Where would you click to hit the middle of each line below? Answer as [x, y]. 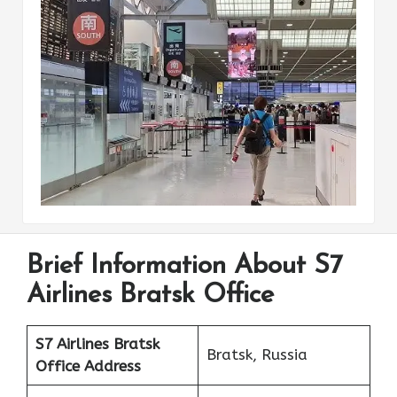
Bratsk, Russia [257, 354]
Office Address [88, 366]
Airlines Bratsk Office [150, 295]
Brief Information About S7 [185, 266]
